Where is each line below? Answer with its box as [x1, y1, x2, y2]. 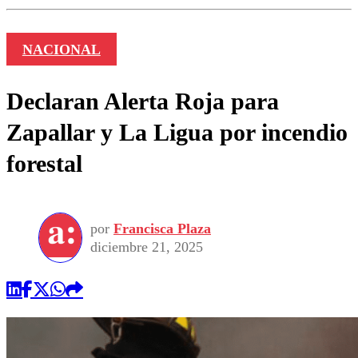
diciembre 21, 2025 [90, 238, 203, 255]
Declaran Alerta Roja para [6, 87, 279, 114]
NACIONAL [22, 41, 101, 58]
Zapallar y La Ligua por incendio [6, 118, 348, 145]
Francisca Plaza [113, 220, 211, 237]
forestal [6, 149, 82, 177]
